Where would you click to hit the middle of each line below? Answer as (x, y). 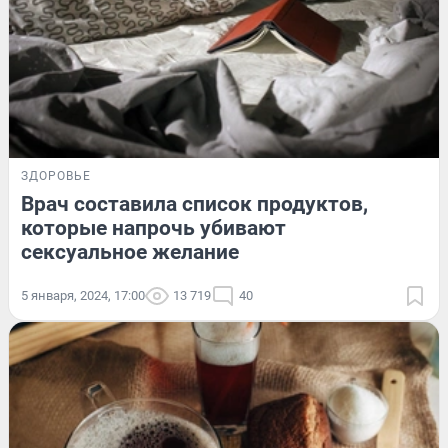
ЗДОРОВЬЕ (56, 176)
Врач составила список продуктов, (194, 204)
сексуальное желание (130, 252)
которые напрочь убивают (153, 228)
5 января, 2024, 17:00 (83, 296)
